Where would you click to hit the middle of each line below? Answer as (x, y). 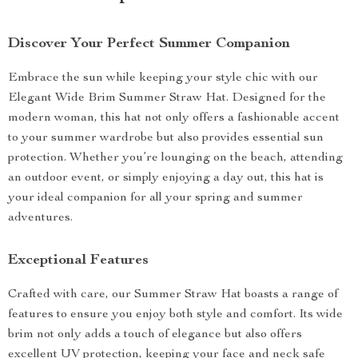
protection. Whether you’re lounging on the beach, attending (175, 158)
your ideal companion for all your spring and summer (155, 198)
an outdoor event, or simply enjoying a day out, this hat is (166, 178)
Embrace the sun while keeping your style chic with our (163, 78)
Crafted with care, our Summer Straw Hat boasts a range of (173, 295)
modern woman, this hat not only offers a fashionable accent (174, 118)
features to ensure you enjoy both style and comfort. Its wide (175, 315)
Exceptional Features (78, 261)
